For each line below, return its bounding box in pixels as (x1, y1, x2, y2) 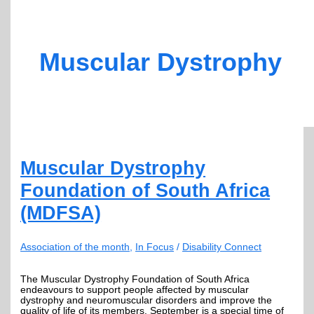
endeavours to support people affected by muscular (20, 284, 250, 295)
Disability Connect (182, 241, 262, 252)
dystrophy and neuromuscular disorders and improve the (20, 294, 273, 306)
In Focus (135, 241, 175, 252)
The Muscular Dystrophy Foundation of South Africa (20, 273, 250, 285)
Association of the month (20, 241, 130, 252)
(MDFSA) (20, 202, 102, 224)
